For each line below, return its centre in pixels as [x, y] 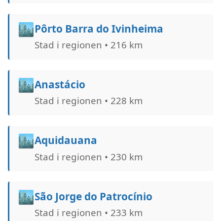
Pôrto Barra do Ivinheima [99, 28]
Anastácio [60, 85]
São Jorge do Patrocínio [93, 196]
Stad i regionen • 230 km [88, 156]
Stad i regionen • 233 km [88, 212]
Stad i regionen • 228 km [88, 101]
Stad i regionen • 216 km [88, 45]
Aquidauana [66, 140]
